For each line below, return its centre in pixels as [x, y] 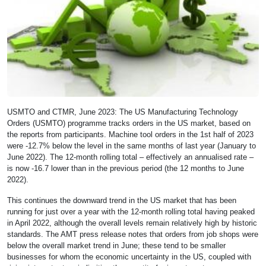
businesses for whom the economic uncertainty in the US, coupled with [129, 257]
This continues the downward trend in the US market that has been [122, 201]
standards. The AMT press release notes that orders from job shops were [133, 235]
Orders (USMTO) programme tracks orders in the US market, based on [129, 123]
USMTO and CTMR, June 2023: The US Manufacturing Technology [123, 112]
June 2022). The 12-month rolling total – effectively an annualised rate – [130, 157]
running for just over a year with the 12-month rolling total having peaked [131, 212]
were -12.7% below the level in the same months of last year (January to [132, 146]
